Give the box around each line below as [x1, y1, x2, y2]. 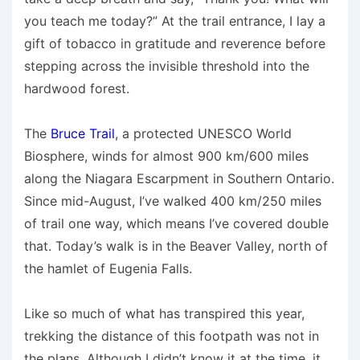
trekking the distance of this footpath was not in [24, 328, 319, 345]
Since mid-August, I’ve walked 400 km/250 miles [24, 193, 321, 210]
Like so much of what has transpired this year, [24, 305, 305, 322]
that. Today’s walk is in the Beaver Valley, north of [24, 238, 328, 255]
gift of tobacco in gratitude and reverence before [24, 35, 325, 52]
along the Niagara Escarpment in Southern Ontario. [24, 170, 334, 187]
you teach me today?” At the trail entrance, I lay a [24, 13, 325, 30]
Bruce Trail [51, 125, 115, 142]
